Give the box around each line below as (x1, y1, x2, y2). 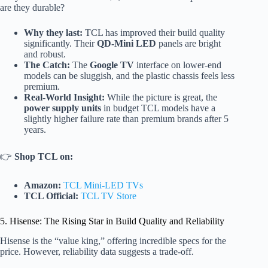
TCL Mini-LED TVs (63, 180, 143, 191)
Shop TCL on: (14, 151, 73, 162)
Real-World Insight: (24, 92, 105, 103)
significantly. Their (24, 38, 97, 49)
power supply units (24, 103, 101, 114)
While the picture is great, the (105, 92, 217, 103)
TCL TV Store (81, 191, 136, 202)
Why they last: (24, 28, 83, 38)
